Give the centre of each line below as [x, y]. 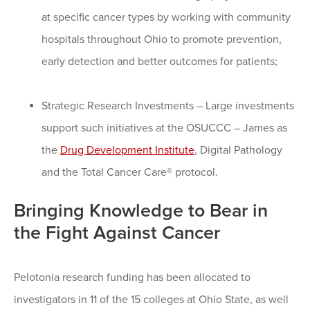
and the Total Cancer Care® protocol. [130, 173]
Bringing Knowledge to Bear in [141, 211]
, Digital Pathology [238, 151]
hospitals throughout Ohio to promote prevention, [162, 40]
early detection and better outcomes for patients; [159, 62]
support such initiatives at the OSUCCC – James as [164, 128]
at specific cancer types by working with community [166, 18]
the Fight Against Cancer [117, 233]
